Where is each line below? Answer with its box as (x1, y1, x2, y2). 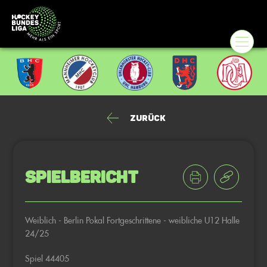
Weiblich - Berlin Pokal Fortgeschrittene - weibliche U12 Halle (25, 215, 240, 226)
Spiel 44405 (25, 253, 70, 264)
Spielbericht (25, 167, 139, 187)
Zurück (129, 113, 165, 123)
